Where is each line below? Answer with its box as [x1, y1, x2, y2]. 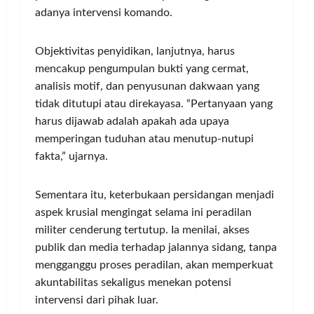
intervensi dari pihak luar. [35, 294, 158, 306]
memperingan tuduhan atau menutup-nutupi [35, 133, 254, 144]
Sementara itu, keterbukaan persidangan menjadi [35, 189, 274, 200]
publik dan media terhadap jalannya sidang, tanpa [35, 242, 277, 253]
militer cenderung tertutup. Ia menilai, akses [35, 224, 250, 235]
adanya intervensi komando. [35, 7, 172, 18]
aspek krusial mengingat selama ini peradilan [35, 207, 252, 218]
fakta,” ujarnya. [35, 151, 108, 162]
